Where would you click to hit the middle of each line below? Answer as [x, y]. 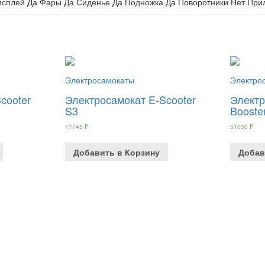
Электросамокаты [99, 80]
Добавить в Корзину [116, 152]
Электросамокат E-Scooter [130, 100]
